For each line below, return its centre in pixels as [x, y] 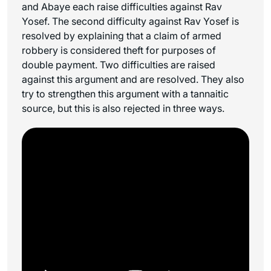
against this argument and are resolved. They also [133, 79]
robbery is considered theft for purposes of [119, 50]
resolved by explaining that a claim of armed [122, 35]
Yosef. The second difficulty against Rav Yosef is [130, 21]
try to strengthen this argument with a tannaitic [125, 93]
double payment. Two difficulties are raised [119, 64]
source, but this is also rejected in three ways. [123, 108]
